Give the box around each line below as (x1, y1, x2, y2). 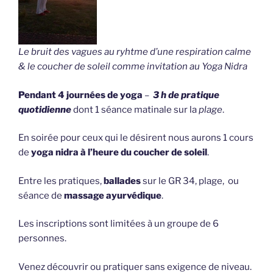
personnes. (18, 233, 66, 244)
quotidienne (18, 104, 71, 115)
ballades (102, 175, 141, 186)
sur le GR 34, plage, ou (141, 175, 239, 186)
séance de (18, 190, 64, 201)
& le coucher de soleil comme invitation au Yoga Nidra (18, 61, 247, 73)
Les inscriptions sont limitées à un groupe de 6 (18, 218, 219, 230)
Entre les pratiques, (18, 175, 102, 186)
